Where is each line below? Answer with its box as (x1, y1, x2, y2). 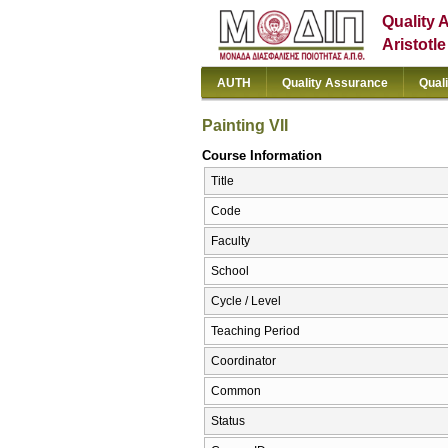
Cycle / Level (211, 294, 281, 309)
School (211, 264, 249, 279)
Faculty (211, 234, 250, 249)
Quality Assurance (282, 76, 388, 90)
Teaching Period (211, 324, 300, 339)
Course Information (202, 147, 322, 163)
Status (211, 414, 245, 429)
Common (211, 384, 261, 399)
